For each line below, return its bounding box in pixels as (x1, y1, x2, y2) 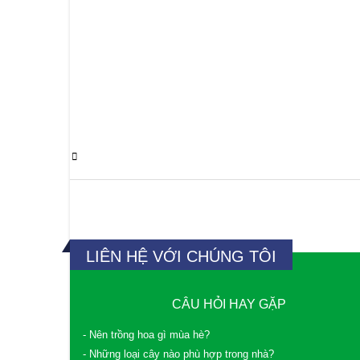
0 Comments (85, 151, 145, 162)
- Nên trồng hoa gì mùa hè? (83, 329, 210, 341)
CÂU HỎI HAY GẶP (171, 297, 286, 311)
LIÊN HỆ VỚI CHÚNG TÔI (86, 247, 276, 265)
